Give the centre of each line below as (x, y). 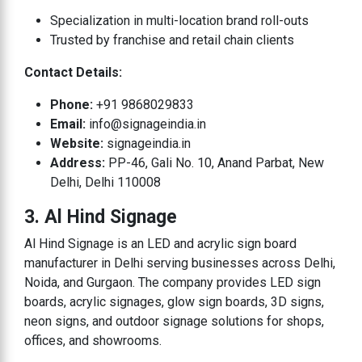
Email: (68, 124)
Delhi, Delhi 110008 (105, 182)
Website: (77, 143)
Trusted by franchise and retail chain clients (172, 40)
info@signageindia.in (146, 124)
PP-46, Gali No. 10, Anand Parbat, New (216, 162)
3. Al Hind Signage (101, 217)
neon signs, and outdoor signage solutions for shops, (174, 321)
